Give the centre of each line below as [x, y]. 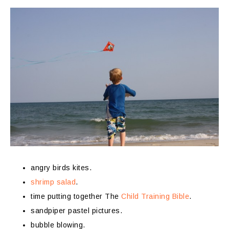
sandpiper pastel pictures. [76, 211]
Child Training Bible [155, 197]
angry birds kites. [61, 168]
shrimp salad [53, 182]
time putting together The [76, 197]
